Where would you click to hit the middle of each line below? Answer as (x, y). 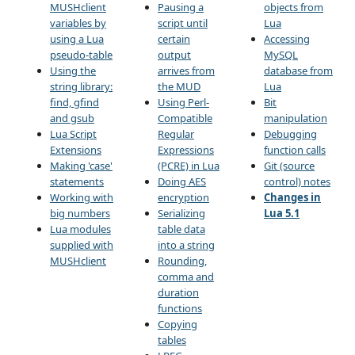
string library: (81, 87)
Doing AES (182, 182)
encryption (183, 198)
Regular (176, 134)
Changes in (292, 198)
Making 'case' (81, 166)
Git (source (289, 166)
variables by (78, 23)
